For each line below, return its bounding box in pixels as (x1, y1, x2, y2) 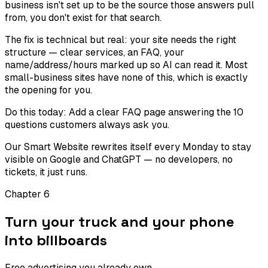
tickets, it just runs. (5, 165, 87, 178)
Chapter (5, 187, 44, 200)
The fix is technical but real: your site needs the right (5, 33, 236, 46)
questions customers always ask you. (5, 118, 169, 131)
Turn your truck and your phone (5, 212, 234, 231)
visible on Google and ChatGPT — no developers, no (5, 153, 233, 166)
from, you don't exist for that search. (5, 11, 162, 24)
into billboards (5, 230, 107, 249)
